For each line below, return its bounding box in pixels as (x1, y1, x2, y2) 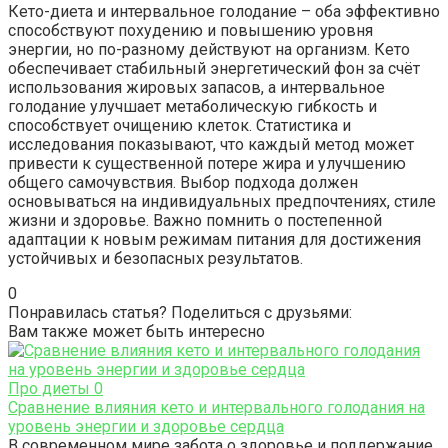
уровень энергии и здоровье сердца (8, 417, 284, 437)
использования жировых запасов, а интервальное (8, 78, 385, 98)
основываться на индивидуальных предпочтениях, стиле (8, 192, 436, 212)
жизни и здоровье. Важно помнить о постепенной (8, 211, 382, 231)
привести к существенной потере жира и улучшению (8, 154, 406, 174)
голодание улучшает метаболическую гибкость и (8, 97, 377, 117)
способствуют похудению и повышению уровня (8, 21, 373, 41)
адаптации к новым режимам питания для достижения (8, 230, 421, 250)
